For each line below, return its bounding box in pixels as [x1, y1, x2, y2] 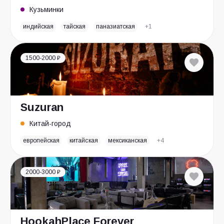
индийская [23, 23, 54, 30]
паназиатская [95, 23, 135, 30]
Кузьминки [29, 5, 63, 13]
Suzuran [20, 101, 63, 113]
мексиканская [107, 137, 147, 144]
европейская [23, 137, 60, 144]
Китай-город [29, 119, 71, 127]
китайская [69, 137, 98, 144]
